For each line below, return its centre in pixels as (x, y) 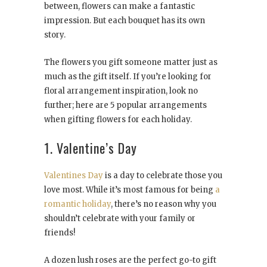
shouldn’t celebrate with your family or (120, 219)
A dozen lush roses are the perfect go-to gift (130, 260)
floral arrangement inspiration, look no (121, 91)
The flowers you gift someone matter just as (131, 63)
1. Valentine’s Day (91, 148)
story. (55, 35)
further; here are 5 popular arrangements (125, 105)
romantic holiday (77, 204)
